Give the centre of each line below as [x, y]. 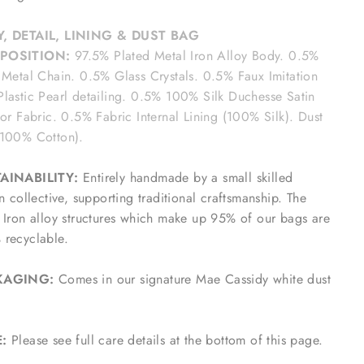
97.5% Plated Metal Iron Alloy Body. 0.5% [197, 56]
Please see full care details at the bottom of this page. [167, 340]
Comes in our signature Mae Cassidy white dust [195, 279]
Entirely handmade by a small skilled [186, 178]
